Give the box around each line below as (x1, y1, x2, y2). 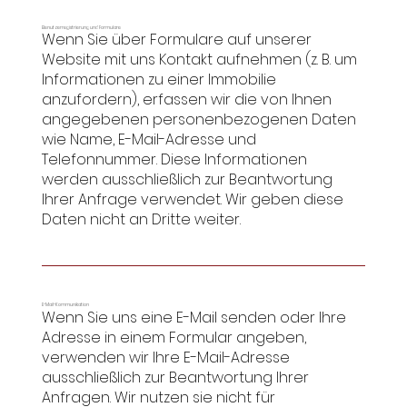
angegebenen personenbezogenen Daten (41, 109, 356, 131)
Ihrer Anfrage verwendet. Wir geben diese (41, 189, 343, 211)
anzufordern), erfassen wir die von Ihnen (41, 89, 332, 111)
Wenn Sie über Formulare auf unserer (41, 29, 312, 51)
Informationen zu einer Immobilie (41, 69, 276, 91)
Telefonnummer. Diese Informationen (41, 149, 307, 171)
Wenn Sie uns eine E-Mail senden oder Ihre (41, 306, 346, 328)
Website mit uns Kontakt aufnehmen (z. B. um (41, 49, 357, 71)
